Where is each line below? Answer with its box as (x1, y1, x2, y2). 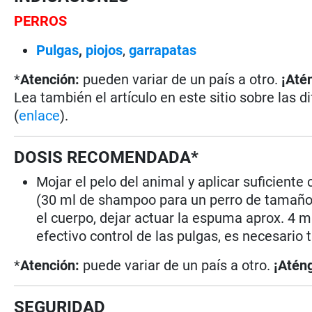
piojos (86, 41, 123, 58)
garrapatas (129, 41, 197, 58)
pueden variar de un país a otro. (79, 70, 282, 88)
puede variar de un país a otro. (79, 256, 274, 274)
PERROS (14, 12, 68, 29)
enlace (19, 107, 61, 124)
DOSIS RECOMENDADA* (14, 147, 199, 167)
